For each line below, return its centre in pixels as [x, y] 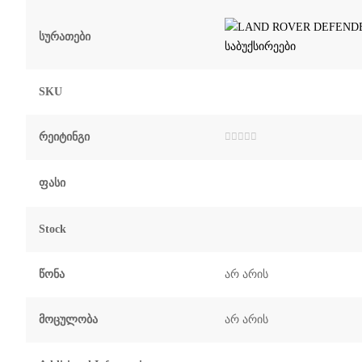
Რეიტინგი [64, 137]
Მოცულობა [68, 319]
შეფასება [249, 153]
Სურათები [65, 36]
